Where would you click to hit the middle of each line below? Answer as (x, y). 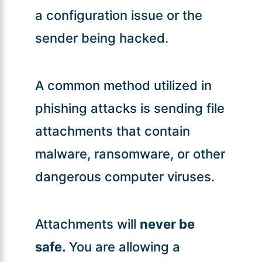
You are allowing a (124, 247)
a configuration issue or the (118, 15)
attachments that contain (112, 131)
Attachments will (87, 224)
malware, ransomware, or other (130, 154)
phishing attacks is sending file (130, 108)
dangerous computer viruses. (125, 176)
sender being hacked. (101, 38)
